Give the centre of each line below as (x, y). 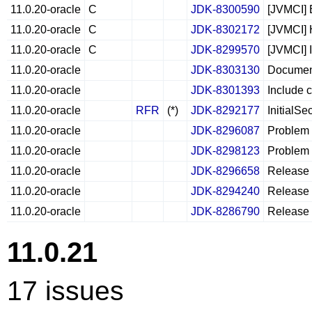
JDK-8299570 (225, 50)
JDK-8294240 (225, 191)
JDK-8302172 (225, 30)
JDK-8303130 (225, 70)
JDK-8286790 (225, 211)
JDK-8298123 (225, 151)
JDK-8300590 (225, 9)
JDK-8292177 (225, 110)
